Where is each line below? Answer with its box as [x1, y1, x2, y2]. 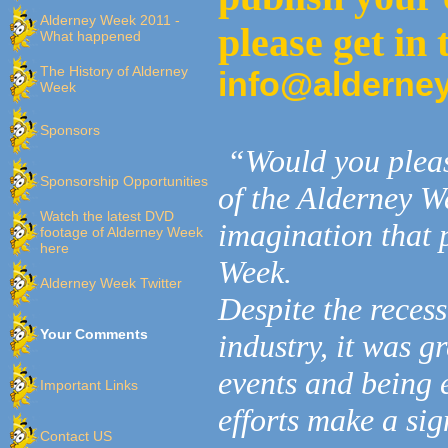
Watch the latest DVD [40, 208, 174, 224]
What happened [40, 28, 141, 44]
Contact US [40, 428, 112, 444]
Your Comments [40, 326, 148, 342]
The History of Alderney [40, 63, 188, 79]
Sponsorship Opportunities [40, 173, 208, 189]
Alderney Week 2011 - [40, 12, 180, 28]
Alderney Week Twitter [40, 275, 182, 291]
